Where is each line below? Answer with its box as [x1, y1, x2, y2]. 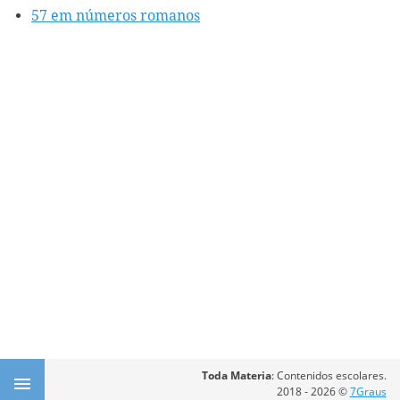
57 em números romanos [31, 6, 200, 24]
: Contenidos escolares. [271, 367, 387, 383]
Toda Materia [201, 367, 271, 383]
